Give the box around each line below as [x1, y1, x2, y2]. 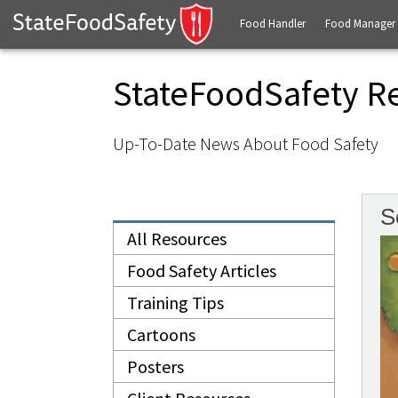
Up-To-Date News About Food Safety [113, 132, 378, 155]
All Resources [127, 227, 227, 250]
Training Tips [127, 291, 224, 314]
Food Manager [324, 16, 395, 31]
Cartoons [127, 323, 195, 346]
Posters [127, 355, 184, 378]
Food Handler [239, 16, 306, 31]
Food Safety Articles [127, 259, 276, 282]
